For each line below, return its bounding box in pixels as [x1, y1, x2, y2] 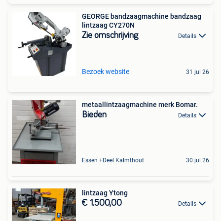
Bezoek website [82, 67, 129, 75]
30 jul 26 [186, 156, 209, 164]
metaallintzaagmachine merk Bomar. [82, 100, 198, 109]
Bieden [82, 110, 107, 119]
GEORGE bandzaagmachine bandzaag [82, 12, 201, 20]
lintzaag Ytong [82, 188, 128, 197]
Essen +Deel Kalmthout [82, 156, 144, 164]
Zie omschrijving [82, 31, 138, 40]
